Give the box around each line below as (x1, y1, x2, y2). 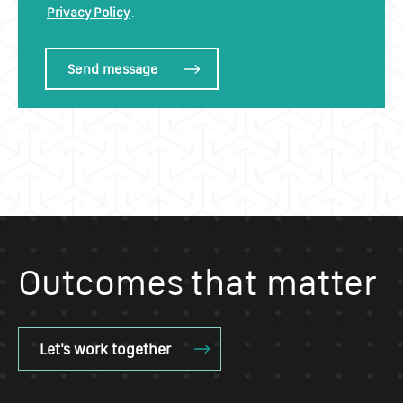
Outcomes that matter (18, 258, 377, 305)
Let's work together (40, 338, 171, 358)
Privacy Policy (47, 3, 130, 21)
